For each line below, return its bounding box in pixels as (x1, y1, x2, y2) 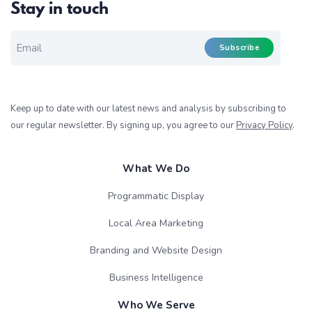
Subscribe (219, 42, 259, 54)
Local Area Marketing (109, 217, 203, 231)
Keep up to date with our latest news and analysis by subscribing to (10, 102, 286, 116)
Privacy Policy (236, 119, 292, 132)
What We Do (123, 162, 189, 176)
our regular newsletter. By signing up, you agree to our (10, 119, 236, 132)
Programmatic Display (108, 189, 204, 203)
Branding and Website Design (90, 244, 222, 258)
